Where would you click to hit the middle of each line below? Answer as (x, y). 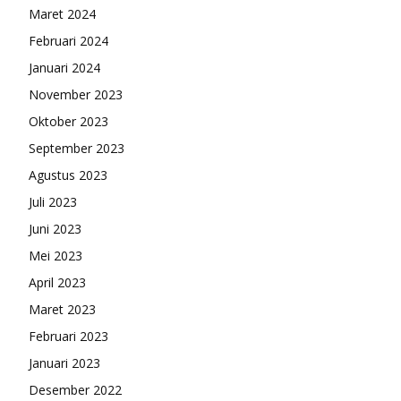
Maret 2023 (62, 309)
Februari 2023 (68, 336)
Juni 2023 (55, 228)
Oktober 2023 (68, 121)
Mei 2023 (55, 255)
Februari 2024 (68, 40)
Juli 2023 (53, 201)
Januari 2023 (64, 363)
